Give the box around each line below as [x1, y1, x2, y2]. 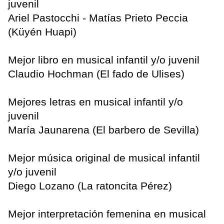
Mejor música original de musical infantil [8, 152, 200, 164]
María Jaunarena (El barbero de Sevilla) [8, 124, 199, 136]
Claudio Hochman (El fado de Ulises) [8, 68, 184, 80]
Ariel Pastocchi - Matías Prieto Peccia [8, 12, 188, 24]
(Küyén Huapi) [8, 26, 76, 38]
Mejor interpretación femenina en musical [8, 208, 206, 220]
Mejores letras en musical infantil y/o [8, 96, 183, 108]
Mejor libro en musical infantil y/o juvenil [8, 54, 199, 66]
